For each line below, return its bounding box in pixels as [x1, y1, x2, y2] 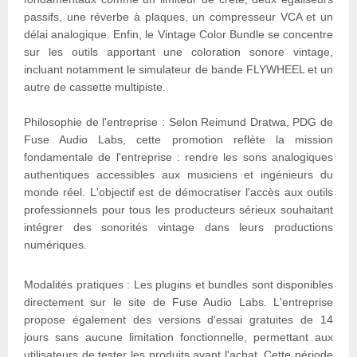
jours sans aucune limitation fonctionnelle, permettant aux [24, 331, 333, 344]
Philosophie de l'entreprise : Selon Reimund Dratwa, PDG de [24, 116, 333, 129]
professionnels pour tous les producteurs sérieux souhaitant [24, 203, 333, 217]
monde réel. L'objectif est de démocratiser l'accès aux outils [24, 186, 333, 199]
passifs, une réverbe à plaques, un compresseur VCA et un [24, 10, 333, 24]
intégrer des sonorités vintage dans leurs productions [24, 221, 333, 234]
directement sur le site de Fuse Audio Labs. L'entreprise [24, 296, 333, 309]
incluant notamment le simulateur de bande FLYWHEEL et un [24, 63, 333, 76]
